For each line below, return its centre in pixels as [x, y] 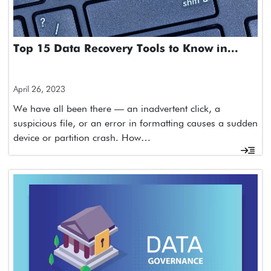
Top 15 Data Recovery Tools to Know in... [126, 49]
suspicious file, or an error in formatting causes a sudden [135, 123]
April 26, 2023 [39, 89]
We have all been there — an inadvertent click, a [117, 109]
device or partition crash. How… [82, 138]
